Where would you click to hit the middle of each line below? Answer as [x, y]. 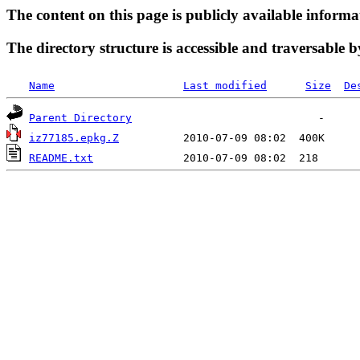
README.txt [61, 158]
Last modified [225, 86]
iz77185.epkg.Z [74, 138]
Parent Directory [80, 118]
